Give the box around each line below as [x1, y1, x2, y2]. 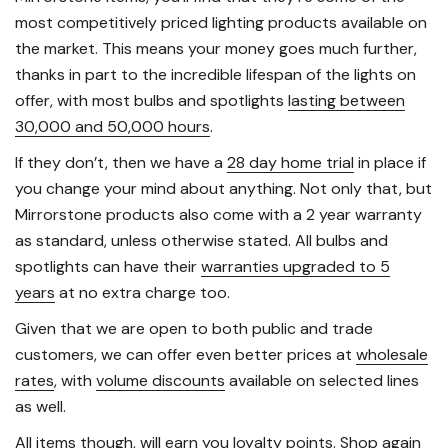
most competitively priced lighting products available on [15, 12, 427, 34]
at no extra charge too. [55, 282, 230, 304]
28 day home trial [227, 152, 354, 174]
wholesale [356, 344, 428, 366]
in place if [354, 152, 426, 174]
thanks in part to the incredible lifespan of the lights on [15, 64, 416, 86]
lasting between [288, 90, 405, 112]
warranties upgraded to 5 [201, 256, 390, 278]
